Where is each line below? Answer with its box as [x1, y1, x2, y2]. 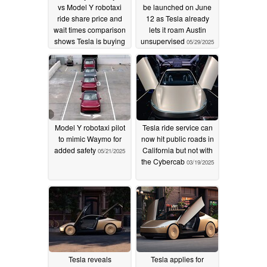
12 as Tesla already [145, 13, 209, 24]
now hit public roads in [141, 133, 214, 144]
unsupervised [141, 36, 187, 46]
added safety [54, 145, 98, 156]
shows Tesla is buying [54, 36, 125, 46]
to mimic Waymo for [58, 133, 122, 144]
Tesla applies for [151, 254, 204, 265]
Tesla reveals [68, 254, 111, 265]
